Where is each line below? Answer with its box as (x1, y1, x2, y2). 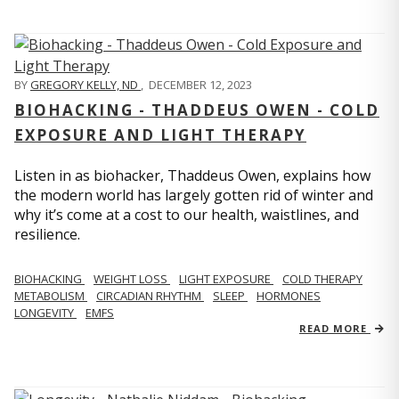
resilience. (14, 224, 80, 245)
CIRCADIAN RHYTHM (96, 288, 204, 305)
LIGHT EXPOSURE (179, 271, 273, 288)
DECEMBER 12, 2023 (149, 77, 252, 94)
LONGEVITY (14, 305, 77, 322)
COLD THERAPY (282, 271, 362, 288)
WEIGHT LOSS (94, 271, 170, 288)
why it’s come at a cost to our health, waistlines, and (14, 205, 359, 225)
